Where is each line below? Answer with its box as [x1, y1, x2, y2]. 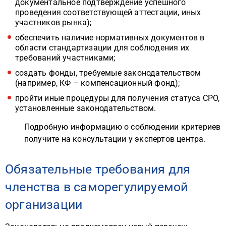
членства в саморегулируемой [5, 180, 188, 194]
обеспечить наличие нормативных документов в [15, 33, 205, 42]
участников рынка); [15, 18, 92, 27]
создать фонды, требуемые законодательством [15, 68, 201, 78]
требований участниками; [15, 53, 116, 63]
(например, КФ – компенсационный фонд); [15, 78, 180, 88]
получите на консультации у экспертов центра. [24, 134, 206, 144]
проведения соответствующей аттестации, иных [15, 8, 201, 17]
